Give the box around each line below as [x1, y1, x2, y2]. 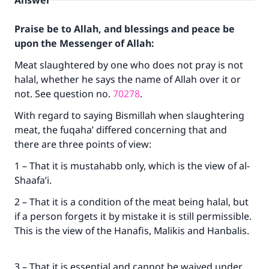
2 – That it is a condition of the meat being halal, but [14, 195, 249, 208]
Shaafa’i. [14, 174, 54, 187]
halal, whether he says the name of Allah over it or [14, 73, 241, 86]
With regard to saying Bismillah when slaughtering [14, 109, 244, 122]
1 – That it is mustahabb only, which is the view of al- [14, 159, 250, 172]
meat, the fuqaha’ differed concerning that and [14, 123, 227, 136]
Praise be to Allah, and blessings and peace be [14, 22, 235, 35]
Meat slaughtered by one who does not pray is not [14, 58, 243, 71]
